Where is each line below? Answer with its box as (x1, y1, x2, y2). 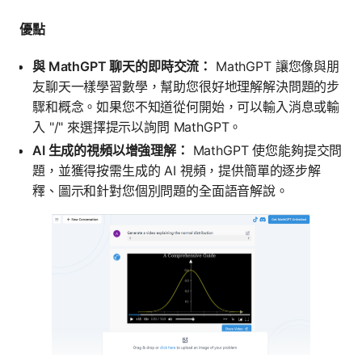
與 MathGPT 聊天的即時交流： (32, 58, 213, 75)
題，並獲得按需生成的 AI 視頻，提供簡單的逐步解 (32, 162, 321, 179)
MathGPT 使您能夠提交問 (188, 142, 343, 159)
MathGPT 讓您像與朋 (212, 58, 339, 75)
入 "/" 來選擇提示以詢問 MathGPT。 (32, 119, 242, 136)
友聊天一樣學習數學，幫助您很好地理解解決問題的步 (32, 78, 340, 95)
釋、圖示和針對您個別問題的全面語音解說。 (32, 183, 288, 200)
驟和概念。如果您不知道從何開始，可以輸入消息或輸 (32, 99, 340, 116)
